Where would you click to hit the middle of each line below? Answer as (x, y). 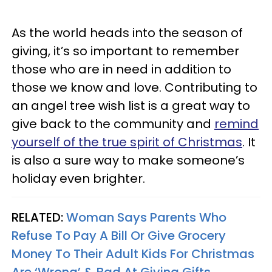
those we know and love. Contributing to (134, 87)
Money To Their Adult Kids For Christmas (133, 254)
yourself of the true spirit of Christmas (127, 142)
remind (236, 124)
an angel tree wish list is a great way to (131, 106)
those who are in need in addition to (121, 69)
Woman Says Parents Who (146, 217)
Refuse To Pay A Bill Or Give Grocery (119, 236)
